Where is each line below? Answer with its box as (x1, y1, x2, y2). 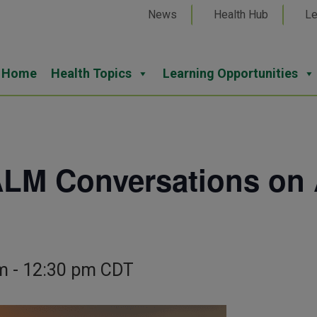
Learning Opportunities (163, 66, 298, 81)
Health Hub (214, 8, 269, 21)
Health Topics (51, 66, 132, 81)
